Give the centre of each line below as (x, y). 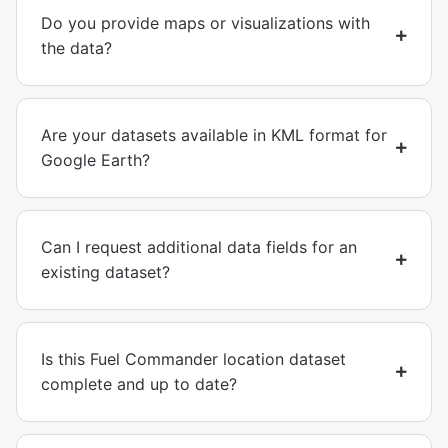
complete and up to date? (139, 384)
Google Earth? (95, 160)
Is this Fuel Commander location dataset (193, 359)
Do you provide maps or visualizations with (205, 23)
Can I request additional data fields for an (199, 247)
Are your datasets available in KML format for (214, 135)
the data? (76, 48)
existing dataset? (105, 272)
